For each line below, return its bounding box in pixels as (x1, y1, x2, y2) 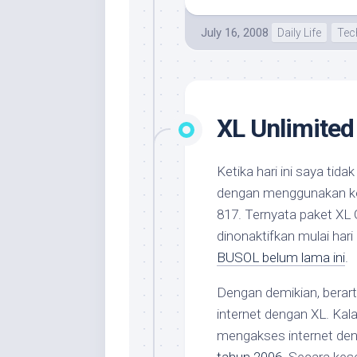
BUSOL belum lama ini (217, 249, 345, 265)
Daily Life (277, 26, 321, 39)
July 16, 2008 (201, 25, 269, 40)
